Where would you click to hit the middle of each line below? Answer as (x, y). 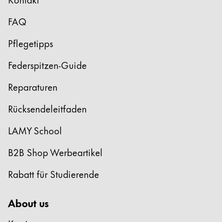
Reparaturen (33, 87)
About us (28, 203)
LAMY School (35, 130)
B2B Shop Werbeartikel (55, 152)
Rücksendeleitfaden (47, 109)
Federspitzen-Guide (47, 65)
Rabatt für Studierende (54, 174)
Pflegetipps (30, 43)
